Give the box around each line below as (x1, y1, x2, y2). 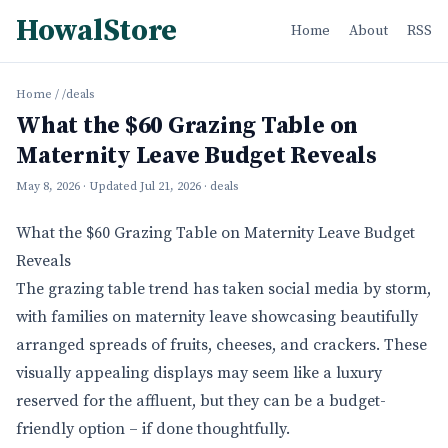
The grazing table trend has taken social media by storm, (16, 279, 431, 299)
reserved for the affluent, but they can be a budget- (16, 391, 386, 411)
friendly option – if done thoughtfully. (16, 419, 290, 439)
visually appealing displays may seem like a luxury (16, 363, 382, 383)
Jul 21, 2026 (140, 179, 201, 194)
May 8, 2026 (16, 179, 80, 194)
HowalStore (16, 12, 177, 50)
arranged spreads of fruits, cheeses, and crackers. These (16, 335, 427, 355)
